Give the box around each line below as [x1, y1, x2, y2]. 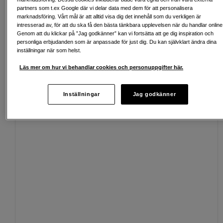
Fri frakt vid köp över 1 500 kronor [36, 1, 143, 9]
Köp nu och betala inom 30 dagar [36, 21, 141, 29]
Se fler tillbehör [162, 87, 209, 96]
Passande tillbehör [14, 87, 85, 96]
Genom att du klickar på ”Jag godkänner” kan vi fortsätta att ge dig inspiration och [17, 30, 214, 36]
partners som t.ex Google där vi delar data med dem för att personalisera [17, 4, 193, 11]
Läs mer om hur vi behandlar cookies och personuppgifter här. [19, 64, 184, 70]
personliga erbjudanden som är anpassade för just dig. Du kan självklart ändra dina [17, 38, 217, 45]
